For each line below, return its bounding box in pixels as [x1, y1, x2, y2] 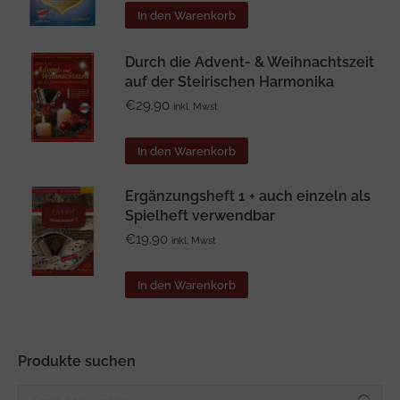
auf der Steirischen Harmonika [125, 72, 334, 90]
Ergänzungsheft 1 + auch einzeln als [125, 187, 371, 204]
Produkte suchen [18, 352, 136, 370]
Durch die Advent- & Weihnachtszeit [125, 53, 374, 71]
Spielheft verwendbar [125, 206, 275, 224]
